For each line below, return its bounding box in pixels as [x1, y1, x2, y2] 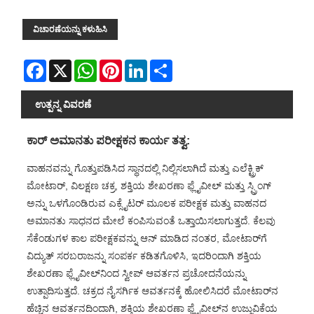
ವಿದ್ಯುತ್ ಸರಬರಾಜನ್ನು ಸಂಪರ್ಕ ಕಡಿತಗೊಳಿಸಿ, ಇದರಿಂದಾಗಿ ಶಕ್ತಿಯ [26, 250, 261, 261]
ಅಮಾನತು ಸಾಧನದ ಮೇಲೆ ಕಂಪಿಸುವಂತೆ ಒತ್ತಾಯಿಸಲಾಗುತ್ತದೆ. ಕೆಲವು [26, 215, 275, 226]
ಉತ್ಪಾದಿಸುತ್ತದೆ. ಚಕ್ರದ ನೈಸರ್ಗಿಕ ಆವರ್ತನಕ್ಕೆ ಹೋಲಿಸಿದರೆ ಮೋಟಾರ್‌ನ [26, 285, 278, 296]
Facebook [46, 60, 90, 71]
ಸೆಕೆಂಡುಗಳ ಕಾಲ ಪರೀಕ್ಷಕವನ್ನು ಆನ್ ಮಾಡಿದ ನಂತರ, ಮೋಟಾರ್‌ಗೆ [26, 233, 267, 244]
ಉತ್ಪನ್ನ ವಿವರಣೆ [35, 99, 91, 111]
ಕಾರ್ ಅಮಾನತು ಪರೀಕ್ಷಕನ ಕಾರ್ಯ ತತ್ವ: [26, 135, 190, 146]
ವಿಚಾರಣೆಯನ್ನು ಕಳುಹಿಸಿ [33, 25, 107, 35]
